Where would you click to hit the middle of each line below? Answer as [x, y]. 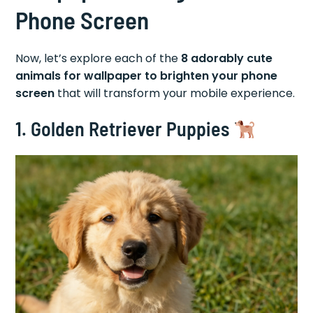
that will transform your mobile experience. [175, 94]
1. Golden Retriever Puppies [125, 129]
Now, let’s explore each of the [99, 59]
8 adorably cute [227, 59]
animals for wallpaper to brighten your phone [147, 76]
